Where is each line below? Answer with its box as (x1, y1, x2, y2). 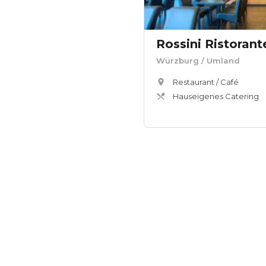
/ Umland (199, 56, 240, 66)
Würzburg (156, 56, 199, 66)
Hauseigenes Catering (173, 91, 259, 102)
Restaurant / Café (173, 77, 239, 87)
